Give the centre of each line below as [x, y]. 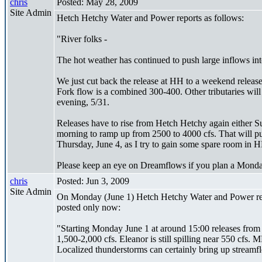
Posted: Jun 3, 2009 [93, 181]
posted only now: [89, 207]
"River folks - [82, 39]
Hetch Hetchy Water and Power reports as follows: [150, 18]
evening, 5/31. [83, 102]
